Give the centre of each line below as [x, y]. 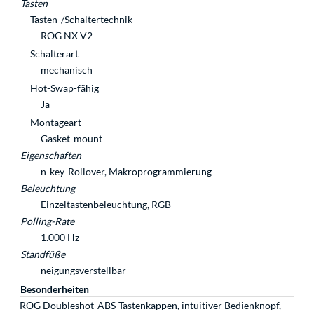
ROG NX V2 [67, 36]
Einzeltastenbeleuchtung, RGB [106, 205]
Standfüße [43, 254]
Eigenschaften [51, 156]
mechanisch [67, 70]
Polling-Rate [47, 221]
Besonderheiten [55, 289]
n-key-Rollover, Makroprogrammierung [126, 172]
